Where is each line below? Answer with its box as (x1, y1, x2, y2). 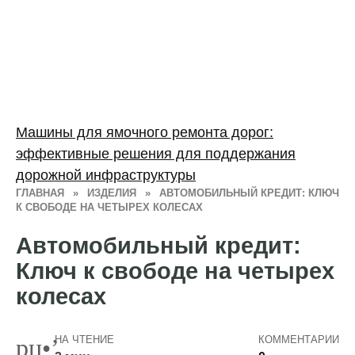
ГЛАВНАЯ (16, 187, 64, 199)
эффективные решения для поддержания (16, 145, 296, 162)
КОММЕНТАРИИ (258, 334, 339, 346)
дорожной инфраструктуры (16, 166, 196, 183)
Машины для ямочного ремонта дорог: (16, 124, 273, 140)
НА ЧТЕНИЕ (54, 334, 114, 346)
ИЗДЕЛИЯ (87, 187, 136, 199)
